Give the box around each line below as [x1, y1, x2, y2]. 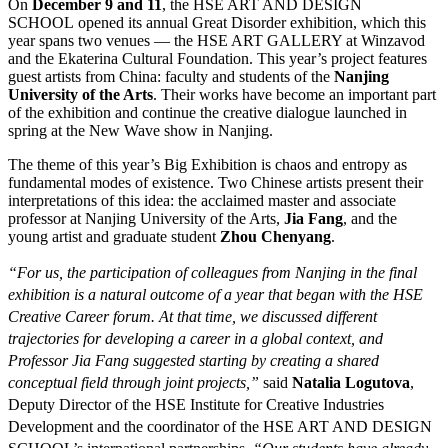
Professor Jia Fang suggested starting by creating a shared [8, 352, 379, 370]
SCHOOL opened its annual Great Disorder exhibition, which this [8, 14, 426, 32]
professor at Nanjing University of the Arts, [8, 210, 284, 228]
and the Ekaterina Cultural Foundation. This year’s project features [8, 50, 427, 68]
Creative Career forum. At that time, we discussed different [8, 308, 377, 326]
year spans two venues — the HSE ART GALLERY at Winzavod [8, 32, 425, 50]
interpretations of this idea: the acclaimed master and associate [8, 192, 396, 210]
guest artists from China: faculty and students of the [8, 68, 334, 86]
